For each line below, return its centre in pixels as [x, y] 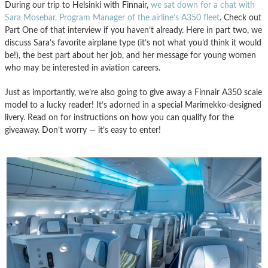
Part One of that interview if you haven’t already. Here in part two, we [133, 31]
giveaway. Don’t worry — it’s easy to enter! [83, 130]
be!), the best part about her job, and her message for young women [130, 56]
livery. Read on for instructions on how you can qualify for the [119, 118]
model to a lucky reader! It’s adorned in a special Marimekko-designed [133, 105]
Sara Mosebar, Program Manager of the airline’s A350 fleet [112, 18]
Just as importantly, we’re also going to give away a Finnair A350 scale [133, 93]
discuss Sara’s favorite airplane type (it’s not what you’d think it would [133, 43]
